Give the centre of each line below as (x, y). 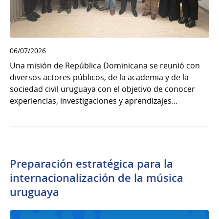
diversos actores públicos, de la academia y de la (99, 77)
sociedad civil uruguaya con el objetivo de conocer (102, 89)
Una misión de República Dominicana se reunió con (105, 66)
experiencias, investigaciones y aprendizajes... (94, 101)
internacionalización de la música (97, 178)
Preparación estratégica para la (91, 164)
